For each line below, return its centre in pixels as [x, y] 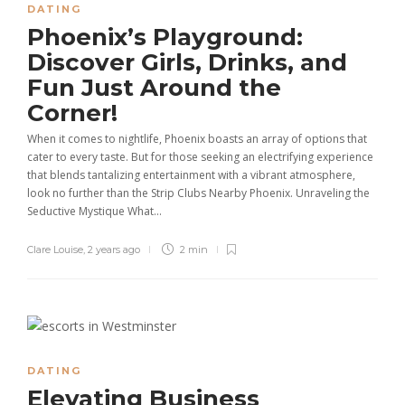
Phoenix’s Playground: [165, 37]
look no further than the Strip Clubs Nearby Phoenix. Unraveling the [198, 193]
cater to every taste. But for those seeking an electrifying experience [200, 157]
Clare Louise [55, 250]
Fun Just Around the [154, 88]
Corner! [75, 113]
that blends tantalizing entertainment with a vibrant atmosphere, [191, 175]
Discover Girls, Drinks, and [187, 62]
